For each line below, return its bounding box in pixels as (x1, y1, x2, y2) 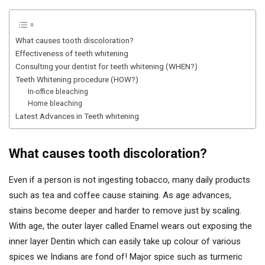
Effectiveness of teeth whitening (15, 48, 128, 58)
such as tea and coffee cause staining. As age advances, (9, 189, 231, 201)
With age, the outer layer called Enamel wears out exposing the (9, 220, 252, 231)
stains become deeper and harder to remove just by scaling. (9, 205, 241, 216)
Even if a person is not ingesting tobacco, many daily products (9, 174, 250, 185)
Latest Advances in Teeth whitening (15, 111, 139, 121)
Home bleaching (28, 99, 83, 108)
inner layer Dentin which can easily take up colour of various (9, 235, 241, 247)
